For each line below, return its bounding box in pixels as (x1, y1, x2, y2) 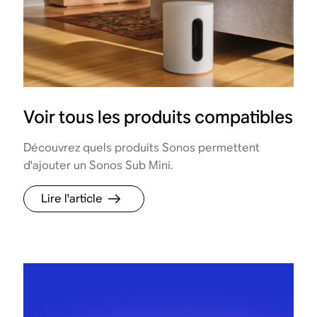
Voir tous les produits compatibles (23, 106, 294, 129)
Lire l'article (41, 191, 103, 207)
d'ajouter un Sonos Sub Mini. (23, 158, 174, 173)
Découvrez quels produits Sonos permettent (23, 140, 260, 156)
